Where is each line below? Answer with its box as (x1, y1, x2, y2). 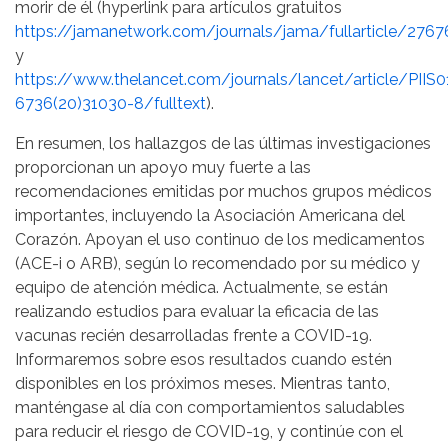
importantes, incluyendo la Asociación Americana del (15, 205, 405, 225)
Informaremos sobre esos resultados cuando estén (15, 349, 392, 369)
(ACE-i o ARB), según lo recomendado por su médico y (15, 253, 420, 273)
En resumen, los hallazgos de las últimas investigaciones (15, 133, 431, 153)
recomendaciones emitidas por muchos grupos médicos (15, 181, 432, 201)
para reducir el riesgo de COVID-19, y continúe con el (15, 421, 403, 441)
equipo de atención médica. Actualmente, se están (15, 277, 388, 297)
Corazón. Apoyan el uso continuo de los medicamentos (15, 229, 425, 249)
